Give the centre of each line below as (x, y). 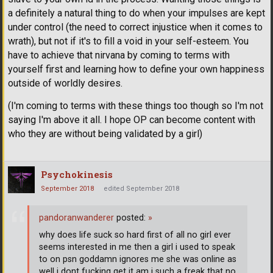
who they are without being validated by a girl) (105, 133)
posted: (131, 218)
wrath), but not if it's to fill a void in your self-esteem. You (128, 41)
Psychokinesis (77, 174)
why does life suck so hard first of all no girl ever (135, 235)
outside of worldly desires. (65, 83)
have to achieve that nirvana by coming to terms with (119, 55)
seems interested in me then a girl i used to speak (137, 247)
